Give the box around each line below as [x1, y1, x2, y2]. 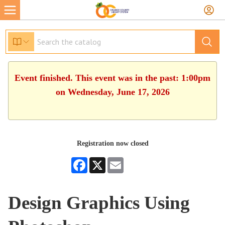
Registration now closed [76, 140, 149, 147]
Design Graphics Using [8, 192, 190, 213]
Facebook [87, 157, 115, 165]
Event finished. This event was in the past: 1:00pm [15, 73, 210, 83]
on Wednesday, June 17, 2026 [55, 87, 170, 97]
